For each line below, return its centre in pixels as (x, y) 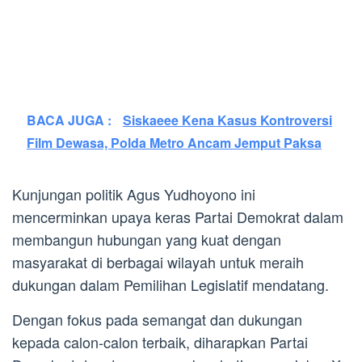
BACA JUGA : (71, 120)
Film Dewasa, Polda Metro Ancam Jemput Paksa (174, 142)
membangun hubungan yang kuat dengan (147, 239)
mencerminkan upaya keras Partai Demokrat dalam (178, 216)
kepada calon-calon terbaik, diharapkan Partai (160, 341)
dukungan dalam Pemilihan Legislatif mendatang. (170, 284)
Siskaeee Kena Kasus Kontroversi (227, 120)
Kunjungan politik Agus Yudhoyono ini (134, 194)
